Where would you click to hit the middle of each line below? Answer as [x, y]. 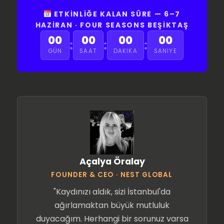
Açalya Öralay [112, 161]
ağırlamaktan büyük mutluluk [112, 205]
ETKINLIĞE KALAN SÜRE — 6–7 [116, 14]
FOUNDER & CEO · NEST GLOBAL [112, 175]
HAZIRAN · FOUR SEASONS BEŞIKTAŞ [112, 25]
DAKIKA [125, 51]
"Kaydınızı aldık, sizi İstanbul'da [112, 192]
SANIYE [165, 51]
